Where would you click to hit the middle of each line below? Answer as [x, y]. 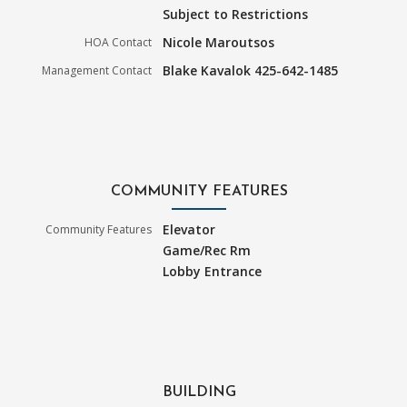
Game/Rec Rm [207, 251]
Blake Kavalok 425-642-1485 [251, 71]
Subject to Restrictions [236, 15]
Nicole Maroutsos [219, 43]
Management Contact [97, 71]
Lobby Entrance [213, 272]
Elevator [189, 230]
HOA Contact [119, 43]
